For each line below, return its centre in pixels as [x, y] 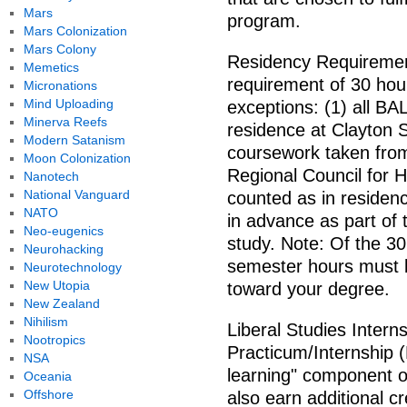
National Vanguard [76, 194]
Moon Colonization [77, 158]
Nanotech [51, 176]
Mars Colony [60, 49]
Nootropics [54, 340]
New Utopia [56, 285]
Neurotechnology [72, 267]
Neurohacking [63, 249]
